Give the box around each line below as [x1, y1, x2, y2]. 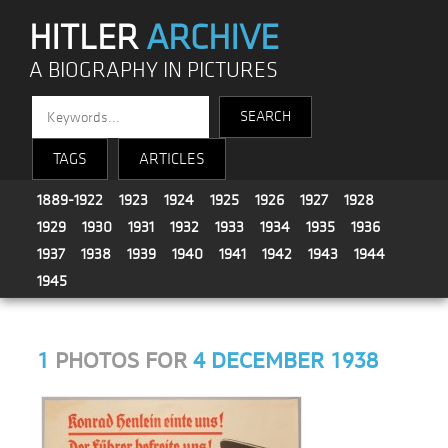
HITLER [29, 16, 147, 60]
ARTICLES [139, 149, 206, 169]
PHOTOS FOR [49, 348, 194, 375]
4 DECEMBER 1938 [193, 348, 379, 375]
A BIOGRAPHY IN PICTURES [29, 57, 279, 84]
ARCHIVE [146, 16, 280, 60]
